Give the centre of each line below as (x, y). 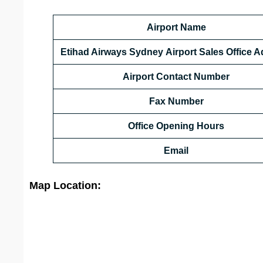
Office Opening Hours (176, 126)
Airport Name (176, 28)
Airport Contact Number (176, 77)
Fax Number (176, 102)
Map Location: (65, 186)
